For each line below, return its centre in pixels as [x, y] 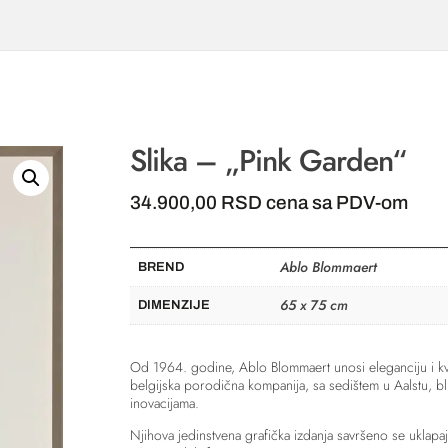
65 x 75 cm [313, 305]
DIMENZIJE [173, 305]
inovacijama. [164, 403]
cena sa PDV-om [336, 202]
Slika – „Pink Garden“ [267, 160]
